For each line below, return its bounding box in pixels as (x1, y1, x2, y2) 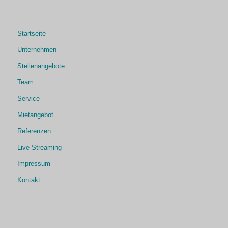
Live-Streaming (17, 144, 62, 152)
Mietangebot (17, 111, 53, 119)
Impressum (17, 160, 50, 168)
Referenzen (17, 127, 51, 135)
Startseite (17, 30, 46, 38)
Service (17, 95, 40, 103)
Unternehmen (17, 46, 56, 54)
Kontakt (17, 176, 40, 184)
